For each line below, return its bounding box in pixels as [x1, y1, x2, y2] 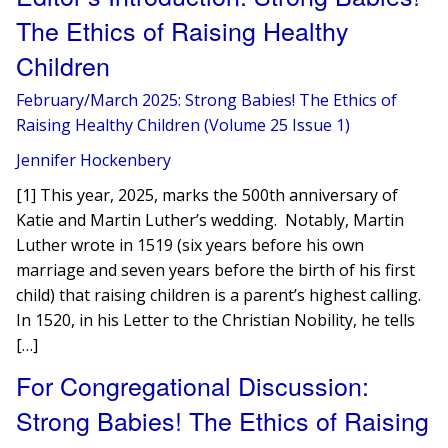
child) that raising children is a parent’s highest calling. [16, 284, 426, 306]
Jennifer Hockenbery [16, 149, 172, 171]
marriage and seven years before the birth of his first [16, 259, 416, 281]
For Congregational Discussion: [16, 367, 370, 403]
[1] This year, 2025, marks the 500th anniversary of [16, 184, 399, 206]
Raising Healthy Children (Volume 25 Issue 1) [16, 114, 351, 136]
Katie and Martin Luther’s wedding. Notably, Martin [16, 209, 405, 231]
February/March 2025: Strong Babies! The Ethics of [16, 89, 398, 111]
